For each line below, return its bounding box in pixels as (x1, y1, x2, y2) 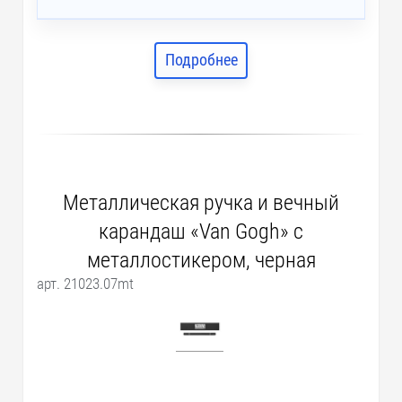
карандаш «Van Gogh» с (99, 218, 303, 244)
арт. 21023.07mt (37, 274, 135, 293)
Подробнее (164, 50, 238, 70)
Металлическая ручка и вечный (63, 189, 339, 215)
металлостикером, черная (86, 247, 316, 273)
